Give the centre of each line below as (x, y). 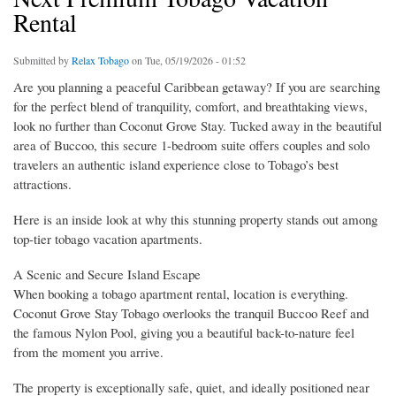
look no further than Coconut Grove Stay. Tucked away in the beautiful (198, 126)
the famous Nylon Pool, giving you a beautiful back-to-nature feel (184, 333)
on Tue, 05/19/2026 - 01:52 (187, 61)
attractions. (42, 184)
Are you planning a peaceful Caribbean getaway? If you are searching (197, 87)
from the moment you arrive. (88, 352)
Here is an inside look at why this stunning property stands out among (195, 220)
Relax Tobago (100, 61)
